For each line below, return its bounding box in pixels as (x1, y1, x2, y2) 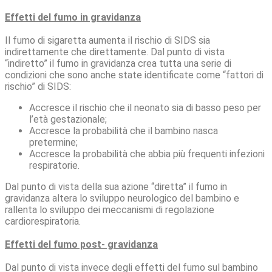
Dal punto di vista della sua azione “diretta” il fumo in (5, 181, 227, 192)
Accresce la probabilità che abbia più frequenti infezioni (29, 148, 265, 160)
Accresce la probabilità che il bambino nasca (29, 125, 218, 137)
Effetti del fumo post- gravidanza (5, 239, 158, 250)
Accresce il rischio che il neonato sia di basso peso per (29, 102, 261, 114)
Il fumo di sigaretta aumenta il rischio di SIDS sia (5, 35, 210, 46)
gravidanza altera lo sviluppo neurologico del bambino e (5, 192, 239, 204)
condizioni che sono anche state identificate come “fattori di (5, 69, 263, 81)
